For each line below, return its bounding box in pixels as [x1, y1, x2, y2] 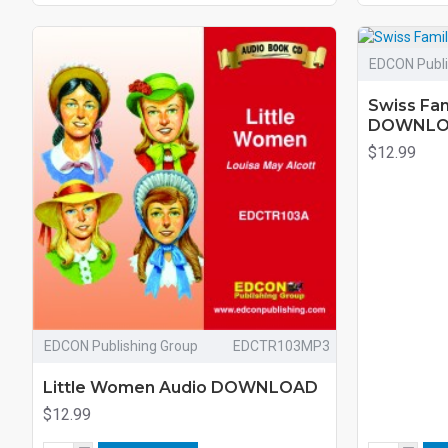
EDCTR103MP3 [232, 337, 330, 354]
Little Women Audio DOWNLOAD [43, 377, 318, 397]
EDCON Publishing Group [44, 337, 198, 354]
